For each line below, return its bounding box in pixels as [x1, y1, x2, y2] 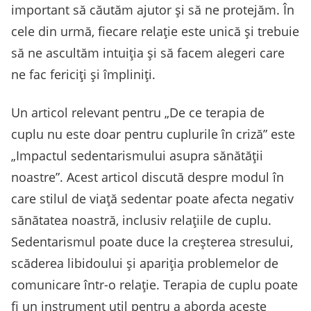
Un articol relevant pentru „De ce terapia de [11, 104, 264, 121]
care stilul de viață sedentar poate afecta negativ [11, 190, 294, 208]
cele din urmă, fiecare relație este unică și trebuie [11, 23, 299, 40]
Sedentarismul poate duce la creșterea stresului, [11, 233, 293, 251]
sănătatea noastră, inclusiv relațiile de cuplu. [11, 212, 271, 229]
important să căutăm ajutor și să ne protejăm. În [11, 1, 294, 19]
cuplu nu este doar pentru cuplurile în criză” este [11, 126, 295, 143]
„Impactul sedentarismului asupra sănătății [11, 147, 263, 165]
